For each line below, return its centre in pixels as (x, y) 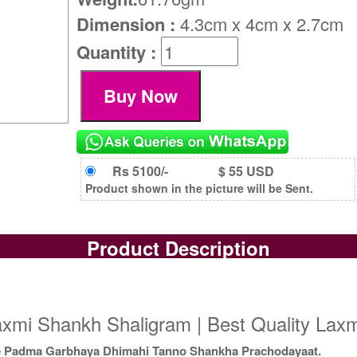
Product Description (178, 248)
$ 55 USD (246, 171)
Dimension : (129, 24)
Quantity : (119, 52)
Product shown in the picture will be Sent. (200, 188)
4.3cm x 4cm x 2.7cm (262, 24)
